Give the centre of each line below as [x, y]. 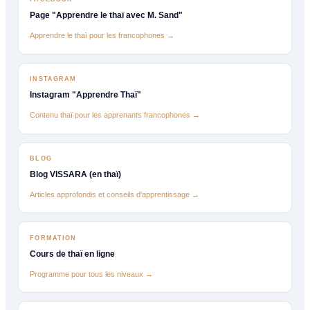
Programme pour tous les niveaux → [92, 274]
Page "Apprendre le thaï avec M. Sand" [107, 16]
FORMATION [53, 238]
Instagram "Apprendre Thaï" [86, 95]
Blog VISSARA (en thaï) [76, 175]
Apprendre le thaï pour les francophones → [102, 36]
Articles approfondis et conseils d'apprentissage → [115, 194]
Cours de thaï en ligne [73, 254]
